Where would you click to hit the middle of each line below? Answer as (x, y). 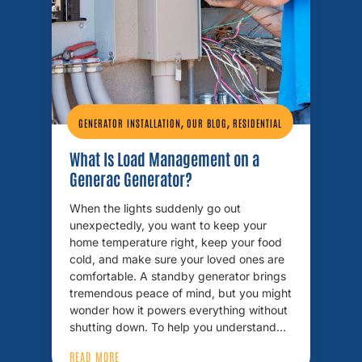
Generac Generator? (131, 179)
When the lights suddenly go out (155, 208)
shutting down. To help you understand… (178, 327)
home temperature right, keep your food (176, 242)
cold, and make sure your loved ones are (177, 259)
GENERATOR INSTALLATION (130, 123)
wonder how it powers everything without (179, 310)
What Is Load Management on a (164, 158)
